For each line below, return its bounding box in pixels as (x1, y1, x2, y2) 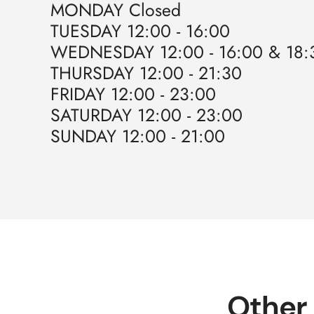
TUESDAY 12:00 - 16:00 (50, 18, 230, 43)
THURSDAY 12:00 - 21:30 (50, 60, 242, 86)
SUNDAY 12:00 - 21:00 (50, 123, 225, 149)
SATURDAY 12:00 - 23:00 (50, 102, 243, 128)
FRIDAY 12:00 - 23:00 (50, 81, 216, 107)
